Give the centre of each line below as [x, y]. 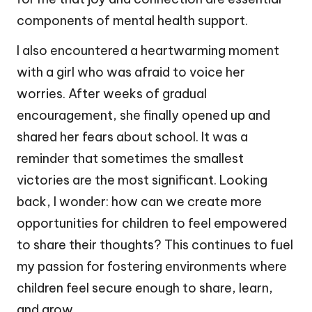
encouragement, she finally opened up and [143, 115]
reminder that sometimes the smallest [130, 158]
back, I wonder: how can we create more [139, 201]
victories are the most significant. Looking [142, 180]
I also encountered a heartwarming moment [148, 50]
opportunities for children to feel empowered [152, 223]
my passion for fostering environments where [152, 266]
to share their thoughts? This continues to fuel [155, 244]
